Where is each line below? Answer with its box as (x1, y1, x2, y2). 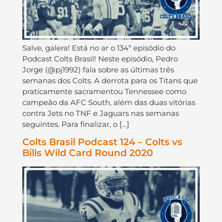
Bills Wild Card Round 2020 (22, 147, 153, 159)
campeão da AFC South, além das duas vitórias (22, 97, 195, 107)
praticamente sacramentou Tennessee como (22, 86, 186, 96)
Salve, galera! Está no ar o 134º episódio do (22, 43, 175, 53)
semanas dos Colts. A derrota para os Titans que (22, 75, 198, 85)
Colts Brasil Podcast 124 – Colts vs (22, 136, 182, 148)
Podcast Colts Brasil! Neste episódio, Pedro (22, 54, 178, 63)
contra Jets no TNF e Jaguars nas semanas (22, 108, 179, 118)
